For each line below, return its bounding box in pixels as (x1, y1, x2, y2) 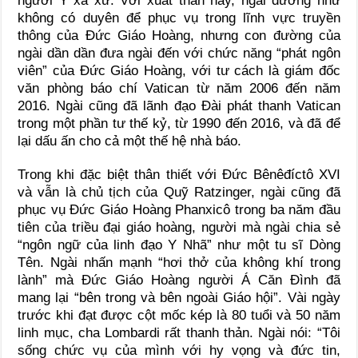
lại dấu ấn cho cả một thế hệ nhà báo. (18, 133, 242, 149)
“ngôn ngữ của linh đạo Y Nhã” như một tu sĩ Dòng (18, 237, 340, 253)
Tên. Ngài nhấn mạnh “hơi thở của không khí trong (18, 255, 340, 271)
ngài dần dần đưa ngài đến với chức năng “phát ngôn (18, 46, 340, 62)
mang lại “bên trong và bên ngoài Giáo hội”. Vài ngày (18, 290, 340, 306)
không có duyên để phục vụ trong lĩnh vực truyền (18, 10, 340, 26)
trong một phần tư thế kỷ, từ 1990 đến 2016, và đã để (18, 116, 340, 132)
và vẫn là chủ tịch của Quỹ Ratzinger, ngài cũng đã (18, 185, 340, 201)
